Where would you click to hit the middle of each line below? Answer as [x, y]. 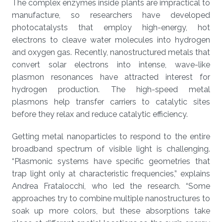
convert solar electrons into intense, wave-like [111, 65]
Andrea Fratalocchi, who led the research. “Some [111, 186]
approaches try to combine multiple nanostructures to [111, 198]
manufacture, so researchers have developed [111, 15]
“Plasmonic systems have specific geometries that [111, 161]
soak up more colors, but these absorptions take [111, 211]
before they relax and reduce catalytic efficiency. [100, 114]
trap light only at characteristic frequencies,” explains [111, 174]
